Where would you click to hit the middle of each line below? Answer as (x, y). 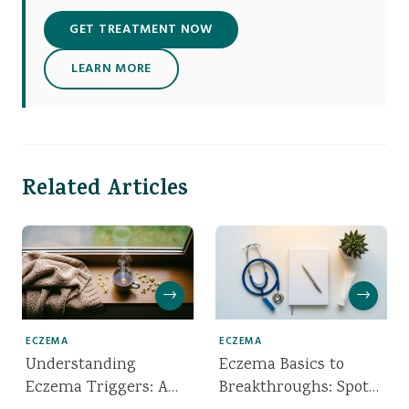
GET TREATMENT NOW (141, 30)
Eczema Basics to (282, 365)
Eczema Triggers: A (97, 388)
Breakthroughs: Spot (294, 388)
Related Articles (105, 191)
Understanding (81, 365)
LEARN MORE (111, 69)
